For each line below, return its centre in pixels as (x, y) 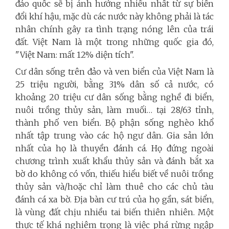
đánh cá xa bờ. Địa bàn (61, 199)
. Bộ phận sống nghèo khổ (156, 122)
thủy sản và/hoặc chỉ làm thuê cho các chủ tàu (114, 186)
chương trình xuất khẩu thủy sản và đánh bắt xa (114, 161)
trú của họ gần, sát (155, 199)
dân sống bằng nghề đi (144, 97)
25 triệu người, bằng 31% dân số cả (97, 84)
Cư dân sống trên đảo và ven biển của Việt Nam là (114, 71)
